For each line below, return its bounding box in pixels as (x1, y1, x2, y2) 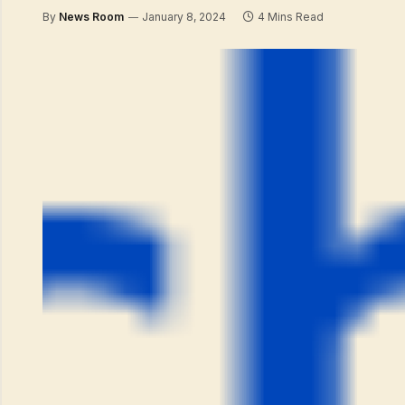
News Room (59, 10, 124, 24)
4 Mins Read (258, 10, 324, 24)
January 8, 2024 (142, 10, 226, 24)
